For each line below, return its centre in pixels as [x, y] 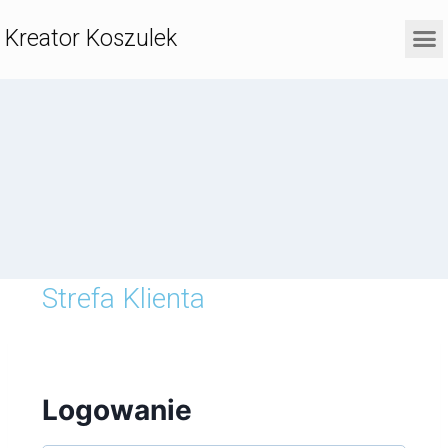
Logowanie [117, 409]
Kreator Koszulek [91, 39]
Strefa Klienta [123, 298]
